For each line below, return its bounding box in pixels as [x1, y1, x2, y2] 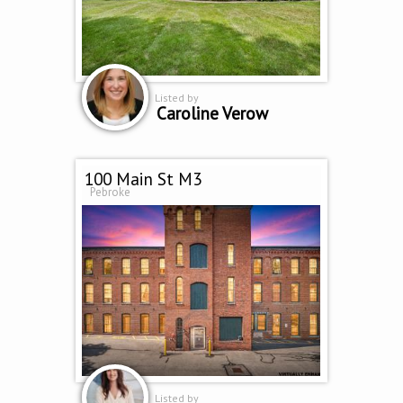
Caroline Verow [157, 102, 268, 125]
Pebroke [89, 184, 130, 201]
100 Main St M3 [84, 167, 201, 191]
